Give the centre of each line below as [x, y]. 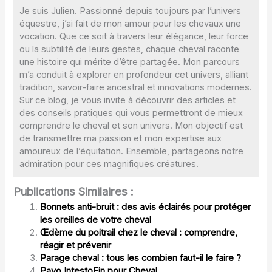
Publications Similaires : [74, 192]
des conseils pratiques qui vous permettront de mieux [131, 113]
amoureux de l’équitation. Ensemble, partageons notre [132, 151]
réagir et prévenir [76, 246]
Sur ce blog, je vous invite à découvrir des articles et [128, 100]
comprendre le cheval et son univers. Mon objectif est [131, 125]
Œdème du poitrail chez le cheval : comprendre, [139, 233]
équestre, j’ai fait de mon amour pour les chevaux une [131, 23]
